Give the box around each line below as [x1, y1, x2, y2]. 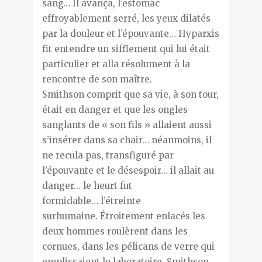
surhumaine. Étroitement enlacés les [42, 210, 205, 222]
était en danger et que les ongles [42, 104, 188, 115]
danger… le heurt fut [42, 180, 132, 191]
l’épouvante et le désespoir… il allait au [42, 164, 214, 176]
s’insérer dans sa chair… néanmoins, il [42, 134, 212, 146]
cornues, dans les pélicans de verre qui [42, 240, 215, 252]
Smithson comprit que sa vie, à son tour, [42, 88, 219, 100]
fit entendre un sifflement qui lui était [42, 43, 210, 54]
